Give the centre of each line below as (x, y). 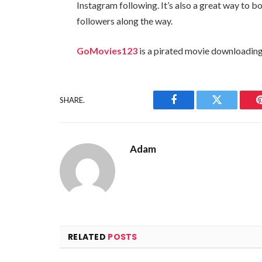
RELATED (88, 237)
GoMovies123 (107, 51)
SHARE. (72, 100)
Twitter (231, 108)
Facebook (193, 108)
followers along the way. (125, 20)
